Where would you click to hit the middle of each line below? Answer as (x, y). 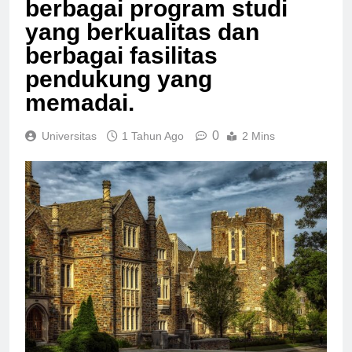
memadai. (80, 116)
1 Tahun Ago (153, 150)
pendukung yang (119, 93)
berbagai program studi (156, 22)
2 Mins (258, 150)
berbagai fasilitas (121, 69)
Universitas (69, 150)
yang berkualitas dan (142, 46)
